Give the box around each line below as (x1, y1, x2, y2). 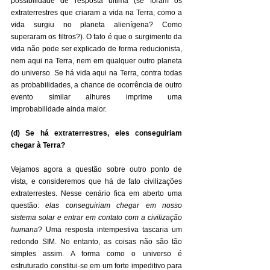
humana (11, 225, 38, 234)
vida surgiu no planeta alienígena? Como (11, 20, 182, 29)
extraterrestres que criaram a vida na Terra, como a (11, 8, 182, 17)
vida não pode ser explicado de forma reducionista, (11, 45, 182, 53)
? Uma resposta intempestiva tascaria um (38, 225, 182, 234)
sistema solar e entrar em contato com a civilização (11, 213, 182, 222)
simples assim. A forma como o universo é (11, 250, 182, 258)
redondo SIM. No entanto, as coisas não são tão (11, 237, 182, 246)
